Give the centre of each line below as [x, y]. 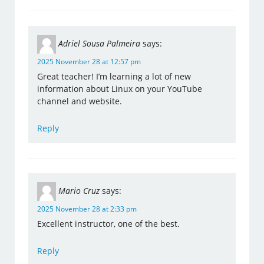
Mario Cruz [79, 191]
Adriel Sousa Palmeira [100, 44]
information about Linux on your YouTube [120, 89]
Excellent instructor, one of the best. [109, 224]
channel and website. [80, 101]
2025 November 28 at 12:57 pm [89, 62]
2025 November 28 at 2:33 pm [87, 209]
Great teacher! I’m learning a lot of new [114, 77]
